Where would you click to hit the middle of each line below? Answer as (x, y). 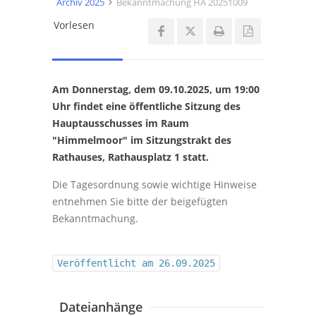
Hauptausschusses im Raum (121, 123)
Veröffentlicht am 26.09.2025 (136, 263)
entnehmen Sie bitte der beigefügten (140, 201)
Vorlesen (74, 25)
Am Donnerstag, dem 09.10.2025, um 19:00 (156, 89)
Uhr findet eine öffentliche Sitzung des (146, 106)
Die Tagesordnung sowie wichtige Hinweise (154, 184)
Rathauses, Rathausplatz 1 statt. (130, 157)
